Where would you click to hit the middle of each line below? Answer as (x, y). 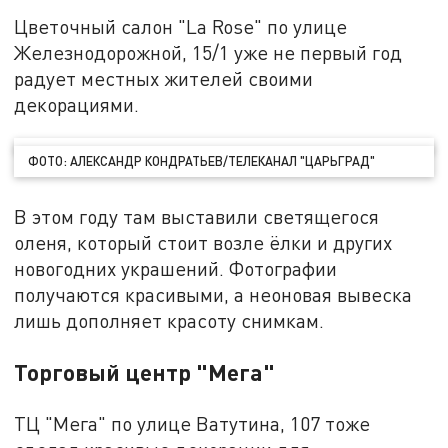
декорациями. (77, 105)
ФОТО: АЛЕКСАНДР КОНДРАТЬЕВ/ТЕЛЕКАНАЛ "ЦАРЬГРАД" (202, 160)
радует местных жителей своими (164, 79)
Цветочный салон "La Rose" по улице (181, 27)
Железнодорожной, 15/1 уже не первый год (208, 53)
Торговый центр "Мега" (145, 371)
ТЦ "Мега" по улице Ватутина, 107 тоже (192, 423)
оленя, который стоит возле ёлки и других (203, 242)
